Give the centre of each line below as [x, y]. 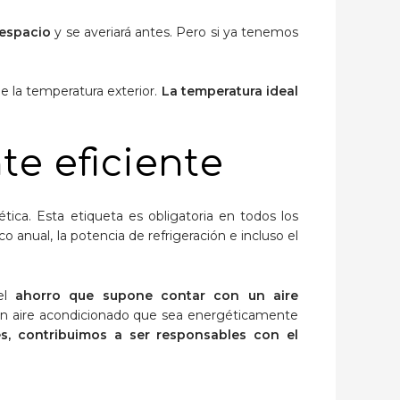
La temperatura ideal [230, 92]
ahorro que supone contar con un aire [157, 295]
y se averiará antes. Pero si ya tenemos [175, 32]
